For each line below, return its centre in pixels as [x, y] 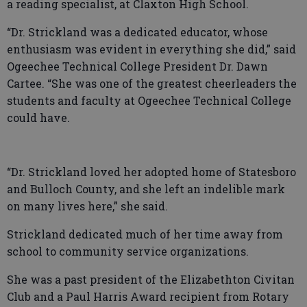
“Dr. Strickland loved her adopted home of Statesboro [151, 172]
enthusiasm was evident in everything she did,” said [151, 49]
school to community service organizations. [128, 251]
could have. [38, 118]
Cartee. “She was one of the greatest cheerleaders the [152, 83]
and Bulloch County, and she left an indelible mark [146, 189]
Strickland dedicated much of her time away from [145, 234]
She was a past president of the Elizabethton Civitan [151, 279]
